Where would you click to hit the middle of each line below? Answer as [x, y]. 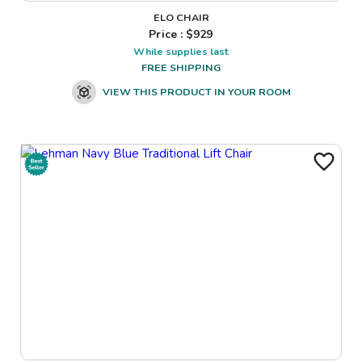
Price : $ [171, 34]
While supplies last [181, 51]
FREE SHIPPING [181, 67]
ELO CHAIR [181, 17]
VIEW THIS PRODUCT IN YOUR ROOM [196, 91]
